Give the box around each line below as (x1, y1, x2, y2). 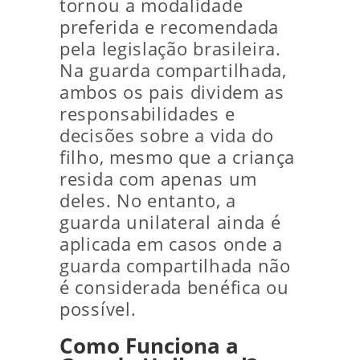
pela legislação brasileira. (59, 36, 281, 60)
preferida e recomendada (59, 14, 280, 39)
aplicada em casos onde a (59, 231, 283, 256)
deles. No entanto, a (59, 188, 236, 212)
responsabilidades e (59, 101, 235, 125)
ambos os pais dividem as (59, 80, 284, 104)
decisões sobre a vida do (59, 123, 274, 147)
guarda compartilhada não (59, 253, 291, 277)
